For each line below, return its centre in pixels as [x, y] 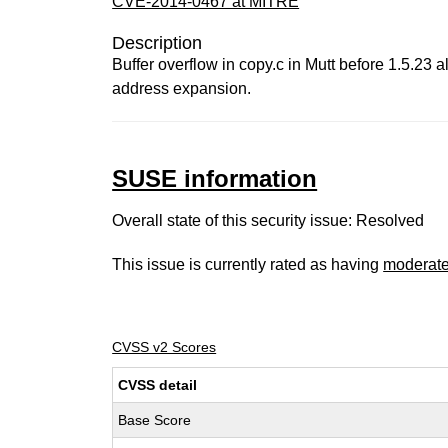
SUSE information [215, 178]
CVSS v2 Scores [164, 347]
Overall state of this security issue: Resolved [268, 220]
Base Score [155, 420]
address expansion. [182, 88]
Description [157, 43]
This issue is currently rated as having [248, 264]
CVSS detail [158, 385]
